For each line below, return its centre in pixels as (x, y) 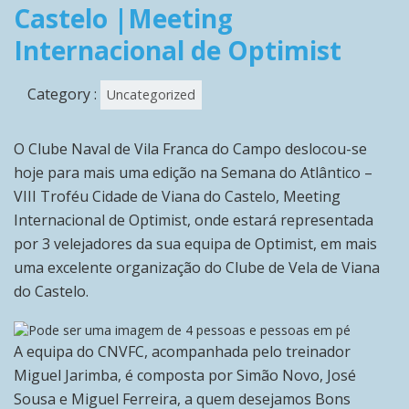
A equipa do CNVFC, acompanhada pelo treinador (182, 351)
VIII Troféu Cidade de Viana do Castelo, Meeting (177, 196)
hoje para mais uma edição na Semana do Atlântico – (193, 173)
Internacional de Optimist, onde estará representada (194, 220)
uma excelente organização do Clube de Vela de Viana (197, 267)
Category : (64, 94)
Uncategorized (151, 94)
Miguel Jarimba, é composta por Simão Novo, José (185, 375)
